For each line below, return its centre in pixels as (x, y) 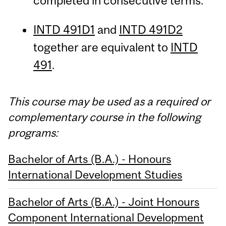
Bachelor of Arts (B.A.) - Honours (90, 159)
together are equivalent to (102, 47)
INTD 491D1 (64, 29)
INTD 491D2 (151, 29)
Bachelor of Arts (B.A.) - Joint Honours (104, 202)
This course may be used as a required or (109, 102)
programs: (33, 133)
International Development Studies (95, 175)
